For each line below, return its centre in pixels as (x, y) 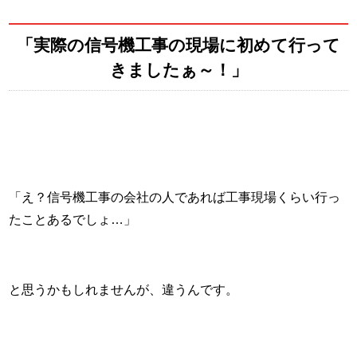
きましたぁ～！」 (178, 69)
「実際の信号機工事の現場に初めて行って (178, 45)
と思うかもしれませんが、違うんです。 (124, 289)
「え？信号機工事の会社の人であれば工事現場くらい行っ (175, 197)
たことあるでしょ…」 (73, 219)
